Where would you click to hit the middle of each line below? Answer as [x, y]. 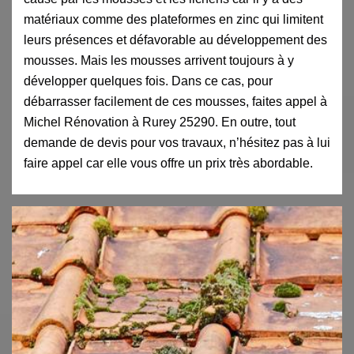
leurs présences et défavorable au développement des [175, 40]
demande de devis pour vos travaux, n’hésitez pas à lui [177, 142]
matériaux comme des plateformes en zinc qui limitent [173, 19]
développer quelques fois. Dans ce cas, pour [148, 81]
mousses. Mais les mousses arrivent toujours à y [159, 60]
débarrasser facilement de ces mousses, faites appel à [175, 101]
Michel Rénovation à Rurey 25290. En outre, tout [160, 122]
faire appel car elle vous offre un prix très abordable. [168, 163]
